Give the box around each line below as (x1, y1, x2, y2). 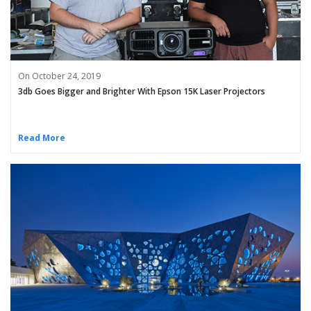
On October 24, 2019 (18, 69, 101, 82)
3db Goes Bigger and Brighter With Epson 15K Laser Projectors (18, 85, 265, 97)
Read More (18, 132, 65, 144)
